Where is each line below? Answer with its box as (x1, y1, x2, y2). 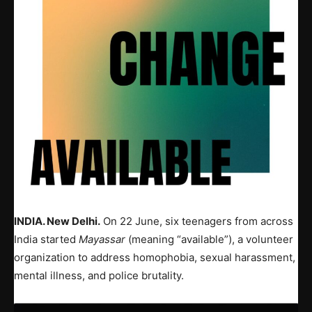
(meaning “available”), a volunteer (125, 233, 293, 247)
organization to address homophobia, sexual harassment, (14, 251, 295, 265)
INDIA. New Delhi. (14, 214, 100, 228)
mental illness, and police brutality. (14, 269, 184, 283)
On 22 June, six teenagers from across (100, 214, 293, 228)
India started (14, 233, 79, 247)
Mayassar (79, 233, 125, 247)
